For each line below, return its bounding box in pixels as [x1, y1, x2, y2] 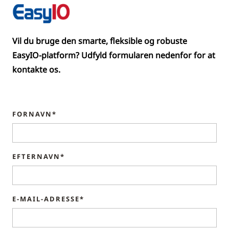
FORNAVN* [12, 109, 57, 119]
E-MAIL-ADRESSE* [12, 194, 84, 204]
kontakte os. [12, 64, 60, 76]
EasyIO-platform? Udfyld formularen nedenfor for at [12, 50, 215, 61]
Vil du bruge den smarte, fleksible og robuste [12, 35, 187, 47]
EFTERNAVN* [12, 152, 65, 162]
